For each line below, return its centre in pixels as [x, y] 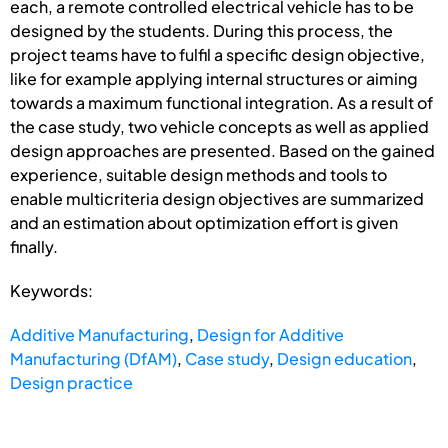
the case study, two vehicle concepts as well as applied [219, 126]
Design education [344, 358]
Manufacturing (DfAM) [93, 358]
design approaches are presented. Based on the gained [222, 150]
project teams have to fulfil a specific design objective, [217, 54]
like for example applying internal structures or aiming [214, 78]
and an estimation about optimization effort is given [204, 222]
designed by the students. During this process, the [201, 30]
